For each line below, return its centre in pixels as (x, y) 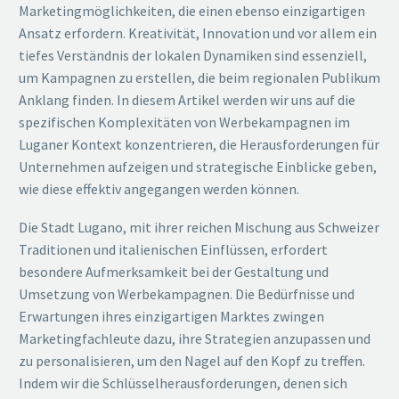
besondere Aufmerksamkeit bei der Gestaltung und (174, 271)
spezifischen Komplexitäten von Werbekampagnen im (184, 122)
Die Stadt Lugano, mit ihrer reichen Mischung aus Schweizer (199, 227)
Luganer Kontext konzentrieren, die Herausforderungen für (199, 145)
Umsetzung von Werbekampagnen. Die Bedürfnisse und (187, 293)
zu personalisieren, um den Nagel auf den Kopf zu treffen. (192, 360)
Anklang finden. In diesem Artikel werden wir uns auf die (187, 100)
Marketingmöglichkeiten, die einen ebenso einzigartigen (192, 11)
